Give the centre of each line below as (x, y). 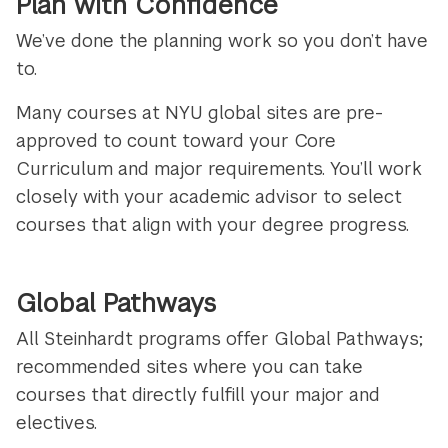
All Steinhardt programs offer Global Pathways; (220, 339)
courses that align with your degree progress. (213, 225)
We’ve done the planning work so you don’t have (222, 41)
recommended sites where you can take (190, 367)
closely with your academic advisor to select (209, 197)
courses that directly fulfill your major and (198, 395)
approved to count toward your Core (176, 141)
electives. (57, 423)
